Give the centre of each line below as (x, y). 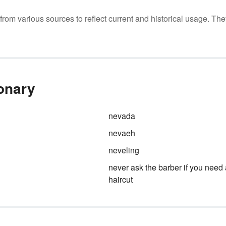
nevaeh (122, 133)
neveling (124, 150)
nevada (122, 116)
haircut (121, 179)
